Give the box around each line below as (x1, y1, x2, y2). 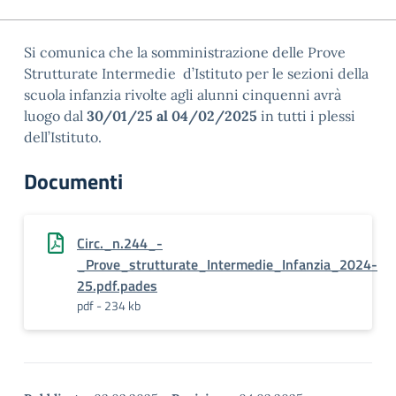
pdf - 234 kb (77, 296, 141, 315)
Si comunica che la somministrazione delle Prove (24, 43, 346, 61)
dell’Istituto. (24, 128, 151, 146)
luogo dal (24, 107, 83, 125)
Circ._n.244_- (77, 232, 163, 254)
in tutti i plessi (257, 107, 355, 125)
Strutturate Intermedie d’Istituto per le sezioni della (24, 65, 369, 82)
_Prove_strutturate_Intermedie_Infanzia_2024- (77, 254, 377, 275)
